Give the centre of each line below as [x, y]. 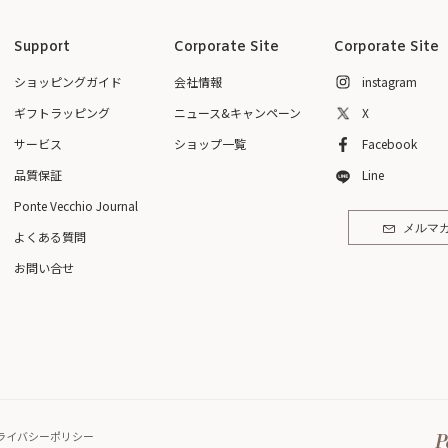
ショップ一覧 [210, 143]
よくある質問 [50, 236]
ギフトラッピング [62, 112]
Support [42, 47]
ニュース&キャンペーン [237, 112]
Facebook [389, 143]
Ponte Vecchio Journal [76, 205]
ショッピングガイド [68, 81]
